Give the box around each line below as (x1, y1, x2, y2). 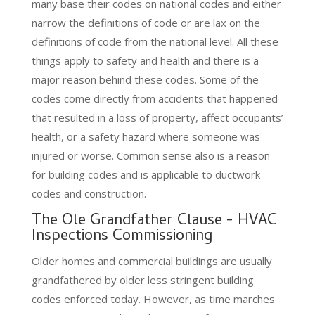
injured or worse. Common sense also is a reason (31, 148, 270, 162)
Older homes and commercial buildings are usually (31, 253, 272, 268)
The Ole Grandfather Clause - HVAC (31, 208, 277, 234)
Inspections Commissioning (31, 224, 212, 250)
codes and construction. (31, 186, 146, 200)
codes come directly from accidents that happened (31, 91, 278, 105)
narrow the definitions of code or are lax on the (31, 15, 260, 30)
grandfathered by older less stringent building (31, 272, 254, 287)
